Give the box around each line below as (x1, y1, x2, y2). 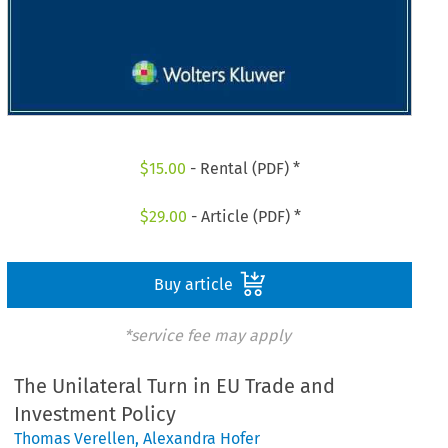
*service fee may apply (123, 325, 291, 345)
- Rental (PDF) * (186, 159, 301, 179)
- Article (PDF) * (186, 206, 301, 226)
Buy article (153, 274, 237, 294)
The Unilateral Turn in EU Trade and (14, 374, 336, 399)
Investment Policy (14, 402, 177, 427)
